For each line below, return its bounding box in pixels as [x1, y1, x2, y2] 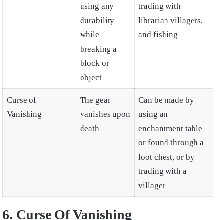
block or [80, 58, 109, 68]
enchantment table [138, 123, 202, 133]
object [80, 72, 102, 82]
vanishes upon [80, 109, 130, 119]
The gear [80, 95, 110, 105]
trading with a [138, 166, 187, 176]
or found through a [138, 137, 204, 147]
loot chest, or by [138, 152, 194, 162]
